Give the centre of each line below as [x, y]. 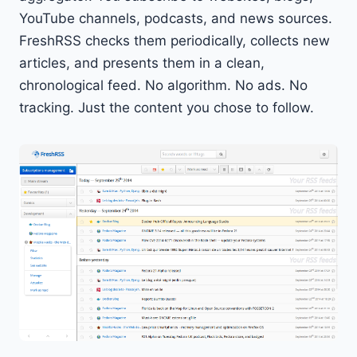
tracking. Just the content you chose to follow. [167, 108]
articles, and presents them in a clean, [142, 63]
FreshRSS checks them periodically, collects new [175, 41]
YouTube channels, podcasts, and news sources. [176, 19]
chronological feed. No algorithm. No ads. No [163, 86]
